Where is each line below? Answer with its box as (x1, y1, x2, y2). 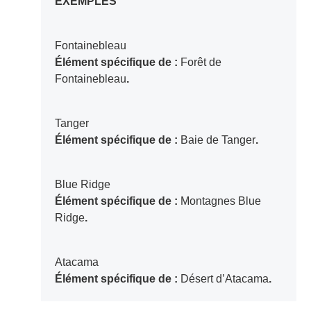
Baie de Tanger (180, 134, 255, 146)
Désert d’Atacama (180, 273, 269, 285)
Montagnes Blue (180, 195, 261, 208)
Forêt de (180, 56, 221, 69)
